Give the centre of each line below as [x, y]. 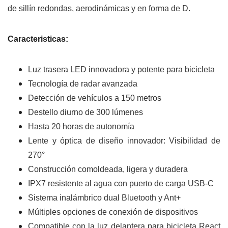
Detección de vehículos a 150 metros [95, 98]
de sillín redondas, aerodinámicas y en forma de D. [99, 9]
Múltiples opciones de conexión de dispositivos [113, 212]
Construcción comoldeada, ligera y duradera [108, 169]
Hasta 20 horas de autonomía [81, 127]
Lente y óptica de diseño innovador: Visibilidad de [124, 141]
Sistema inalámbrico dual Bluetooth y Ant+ [104, 198]
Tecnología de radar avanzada [83, 84]
